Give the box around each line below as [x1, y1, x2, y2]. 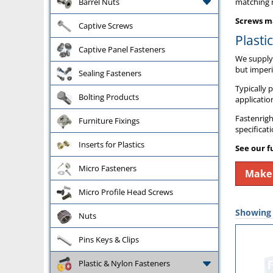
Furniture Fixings [79, 115, 140, 126]
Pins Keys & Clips [79, 233, 139, 245]
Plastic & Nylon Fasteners [79, 257, 170, 269]
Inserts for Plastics [79, 138, 144, 150]
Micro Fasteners [79, 162, 136, 174]
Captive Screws [79, 19, 133, 31]
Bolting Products [79, 91, 139, 102]
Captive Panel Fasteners [79, 43, 165, 55]
